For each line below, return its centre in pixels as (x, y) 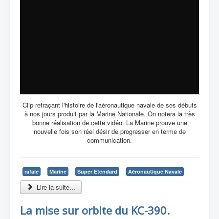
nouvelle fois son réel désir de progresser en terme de (109, 131)
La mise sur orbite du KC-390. (95, 210)
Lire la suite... (55, 187)
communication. (109, 140)
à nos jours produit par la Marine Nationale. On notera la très (109, 114)
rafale (32, 171)
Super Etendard (97, 171)
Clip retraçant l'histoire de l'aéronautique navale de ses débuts (109, 105)
